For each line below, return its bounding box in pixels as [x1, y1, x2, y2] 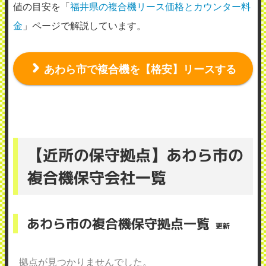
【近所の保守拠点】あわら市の [27, 144, 243, 166]
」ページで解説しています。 [23, 19, 146, 31]
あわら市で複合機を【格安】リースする [43, 62, 236, 75]
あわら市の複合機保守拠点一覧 [27, 214, 210, 233]
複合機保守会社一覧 [27, 166, 166, 188]
